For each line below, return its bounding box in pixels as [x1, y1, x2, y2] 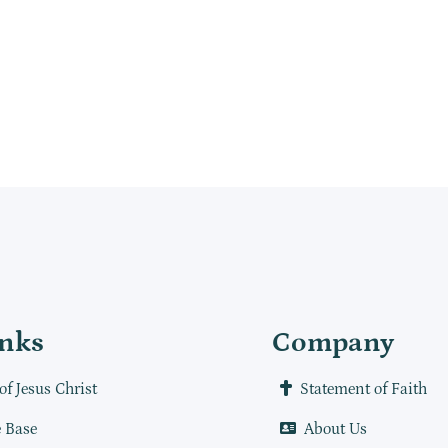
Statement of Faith [299, 380, 427, 398]
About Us [303, 420, 367, 438]
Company [271, 327, 394, 359]
